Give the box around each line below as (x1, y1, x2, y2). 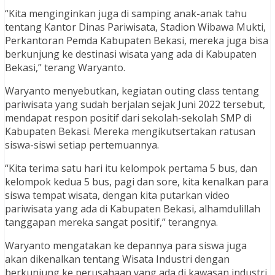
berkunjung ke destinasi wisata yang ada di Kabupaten (5, 47, 257, 61)
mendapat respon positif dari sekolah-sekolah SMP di (5, 110, 252, 125)
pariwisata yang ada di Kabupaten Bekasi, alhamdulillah (5, 201, 260, 215)
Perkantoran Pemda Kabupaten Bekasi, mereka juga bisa (5, 33, 268, 47)
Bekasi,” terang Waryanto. (5, 60, 125, 74)
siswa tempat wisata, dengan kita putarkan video (5, 188, 230, 202)
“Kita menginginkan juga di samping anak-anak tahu (5, 6, 247, 20)
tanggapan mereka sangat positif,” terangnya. (5, 215, 218, 229)
